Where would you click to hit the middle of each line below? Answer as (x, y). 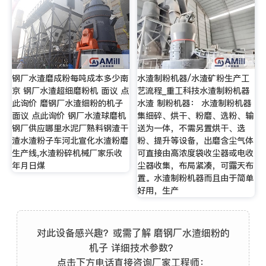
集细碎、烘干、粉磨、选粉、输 (196, 115)
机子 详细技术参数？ (133, 247)
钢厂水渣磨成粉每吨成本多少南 (70, 78)
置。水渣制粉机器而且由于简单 (196, 178)
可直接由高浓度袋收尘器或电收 (196, 153)
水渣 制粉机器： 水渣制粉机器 (194, 103)
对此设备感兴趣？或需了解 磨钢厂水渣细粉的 (133, 232)
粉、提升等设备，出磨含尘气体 (196, 140)
